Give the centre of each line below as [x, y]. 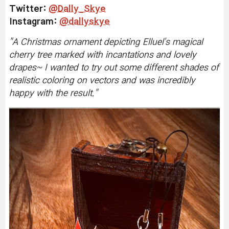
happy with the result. [52, 93]
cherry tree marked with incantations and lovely [103, 55]
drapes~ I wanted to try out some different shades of [114, 68]
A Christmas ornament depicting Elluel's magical [108, 42]
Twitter [26, 9]
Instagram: [34, 22]
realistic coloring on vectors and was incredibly [102, 81]
